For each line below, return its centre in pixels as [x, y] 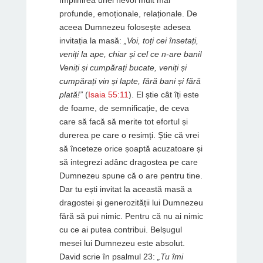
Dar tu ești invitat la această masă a [125, 189]
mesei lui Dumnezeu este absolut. [122, 243]
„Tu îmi [170, 256]
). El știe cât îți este [163, 94]
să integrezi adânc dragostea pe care [128, 162]
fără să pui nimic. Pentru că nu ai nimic [131, 216]
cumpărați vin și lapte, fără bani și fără [130, 81]
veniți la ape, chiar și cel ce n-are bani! [130, 54]
